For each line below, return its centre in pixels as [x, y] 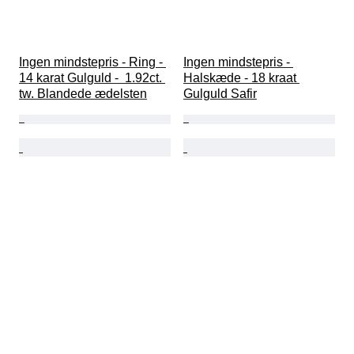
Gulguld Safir [220, 94]
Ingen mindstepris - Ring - [92, 62]
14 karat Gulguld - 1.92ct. [92, 78]
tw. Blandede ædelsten [83, 94]
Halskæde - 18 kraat [241, 78]
